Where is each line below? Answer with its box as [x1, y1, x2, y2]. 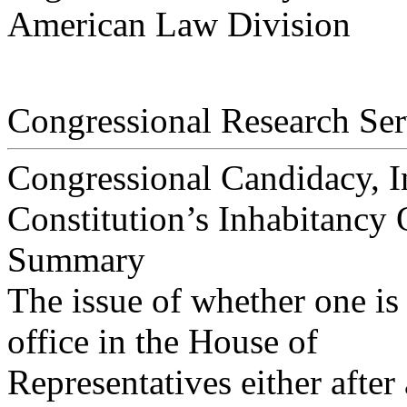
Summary [7, 240, 145, 280]
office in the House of [7, 322, 318, 362]
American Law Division [7, 5, 351, 45]
